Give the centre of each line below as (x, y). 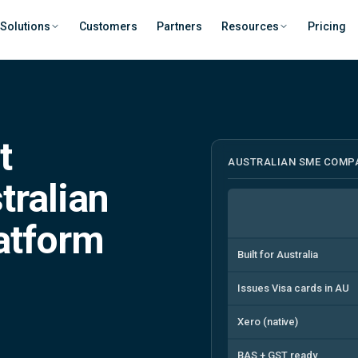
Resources (251, 26)
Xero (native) (268, 321)
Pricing (327, 26)
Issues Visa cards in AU (293, 288)
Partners (180, 26)
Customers (109, 26)
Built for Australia (278, 254)
